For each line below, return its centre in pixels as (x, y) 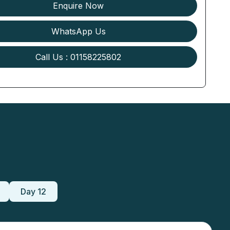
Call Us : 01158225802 (79, 57)
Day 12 (33, 191)
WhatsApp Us (78, 31)
